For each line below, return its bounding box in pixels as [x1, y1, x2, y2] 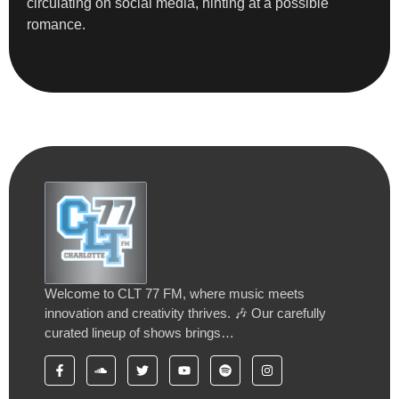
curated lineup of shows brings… [45, 324, 234, 340]
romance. [27, 16, 85, 32]
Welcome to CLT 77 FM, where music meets [45, 285, 305, 301]
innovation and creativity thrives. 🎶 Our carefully [45, 305, 326, 321]
